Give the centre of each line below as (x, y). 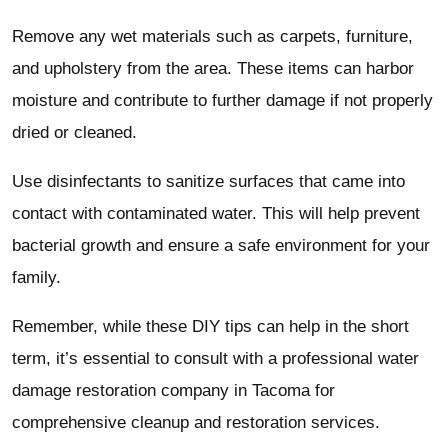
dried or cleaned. (74, 133)
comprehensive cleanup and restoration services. (196, 423)
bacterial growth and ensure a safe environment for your (221, 246)
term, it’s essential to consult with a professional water (215, 359)
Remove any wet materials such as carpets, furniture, (212, 37)
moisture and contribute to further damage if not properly (222, 101)
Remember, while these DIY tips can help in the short (210, 327)
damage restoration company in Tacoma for (173, 391)
